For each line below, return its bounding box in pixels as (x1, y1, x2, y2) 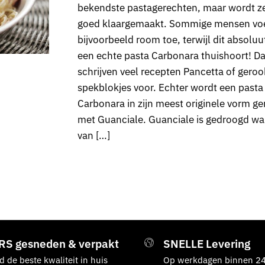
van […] (77, 128, 110, 142)
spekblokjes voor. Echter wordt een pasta (77, 80, 263, 94)
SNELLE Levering (163, 235, 250, 251)
